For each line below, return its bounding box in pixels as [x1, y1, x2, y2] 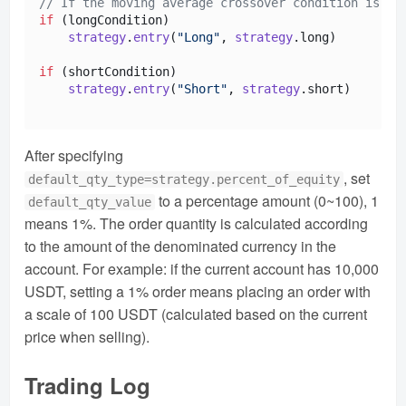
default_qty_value [28, 194, 152, 209]
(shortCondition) [53, 63, 177, 79]
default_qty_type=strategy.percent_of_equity [28, 171, 341, 187]
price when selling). [24, 325, 150, 347]
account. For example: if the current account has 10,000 [24, 257, 379, 279]
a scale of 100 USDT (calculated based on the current [24, 303, 367, 324]
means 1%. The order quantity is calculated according [24, 212, 368, 234]
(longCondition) [53, 12, 169, 27]
